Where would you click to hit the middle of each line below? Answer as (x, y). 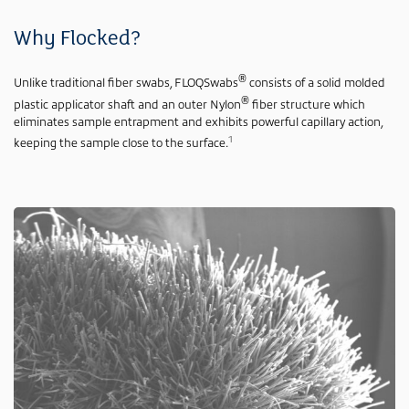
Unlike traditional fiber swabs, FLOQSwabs (126, 82)
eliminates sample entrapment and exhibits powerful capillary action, (198, 121)
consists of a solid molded (316, 82)
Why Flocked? (77, 39)
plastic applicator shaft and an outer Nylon (127, 103)
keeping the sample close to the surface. (121, 142)
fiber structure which (307, 103)
